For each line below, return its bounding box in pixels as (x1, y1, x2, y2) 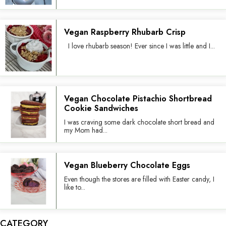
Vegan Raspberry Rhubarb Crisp (64, 26, 186, 38)
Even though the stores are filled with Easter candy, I (64, 174, 214, 185)
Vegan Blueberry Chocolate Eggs (64, 159, 193, 172)
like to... (64, 182, 85, 193)
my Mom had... (64, 125, 107, 136)
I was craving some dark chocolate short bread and (64, 117, 214, 128)
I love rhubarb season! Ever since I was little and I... (64, 41, 215, 51)
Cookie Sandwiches (64, 102, 138, 115)
